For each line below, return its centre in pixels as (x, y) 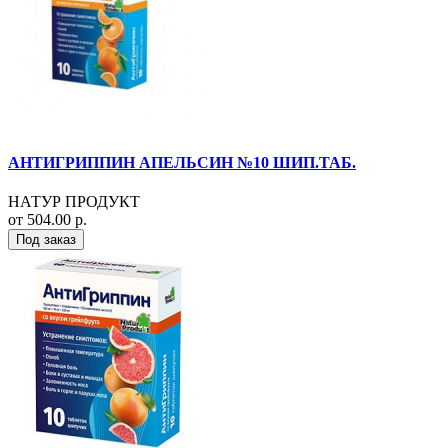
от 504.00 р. (47, 220)
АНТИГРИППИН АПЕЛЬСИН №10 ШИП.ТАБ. (182, 163)
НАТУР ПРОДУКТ (74, 202)
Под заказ (46, 240)
